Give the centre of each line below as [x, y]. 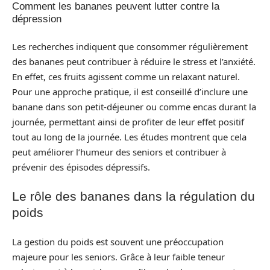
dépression [37, 19]
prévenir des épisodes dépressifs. [81, 167]
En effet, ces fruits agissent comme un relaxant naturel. [126, 76]
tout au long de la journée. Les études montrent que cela [129, 137]
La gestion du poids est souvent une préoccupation [118, 241]
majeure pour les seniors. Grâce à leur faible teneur [118, 256]
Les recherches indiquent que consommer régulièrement [130, 46]
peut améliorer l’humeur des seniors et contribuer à [119, 152]
